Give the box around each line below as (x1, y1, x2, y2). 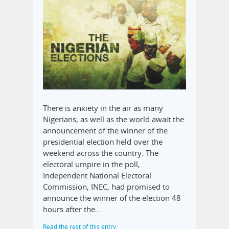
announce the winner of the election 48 (43, 192, 181, 203)
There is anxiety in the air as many (43, 102, 163, 113)
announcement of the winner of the (43, 125, 168, 135)
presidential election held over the (43, 136, 163, 147)
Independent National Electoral (43, 170, 151, 180)
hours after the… (43, 203, 101, 214)
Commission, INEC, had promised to (43, 181, 170, 192)
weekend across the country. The (43, 147, 158, 158)
